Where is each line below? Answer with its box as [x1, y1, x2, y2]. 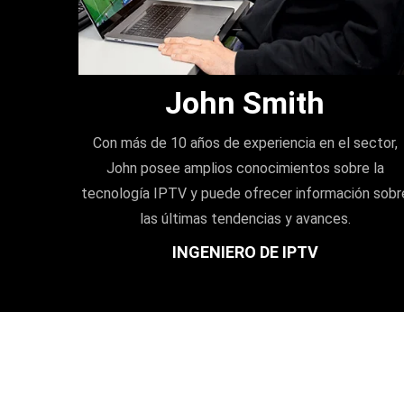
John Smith [165, 84, 326, 121]
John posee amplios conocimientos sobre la [106, 159, 384, 177]
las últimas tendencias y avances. [139, 209, 351, 227]
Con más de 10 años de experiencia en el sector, [92, 133, 398, 151]
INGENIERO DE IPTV [171, 242, 318, 262]
